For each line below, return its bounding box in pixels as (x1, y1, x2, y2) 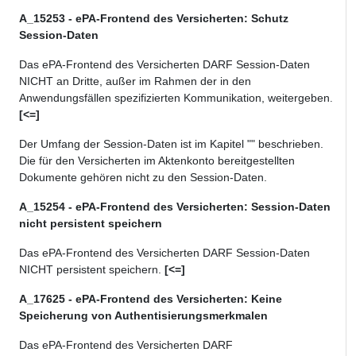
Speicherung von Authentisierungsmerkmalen (19, 309, 268, 323)
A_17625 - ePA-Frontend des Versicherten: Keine (19, 292, 282, 306)
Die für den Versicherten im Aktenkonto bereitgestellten (19, 154, 295, 168)
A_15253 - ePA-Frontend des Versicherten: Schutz (19, 12, 288, 25)
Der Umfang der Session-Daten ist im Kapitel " (19, 137, 251, 151)
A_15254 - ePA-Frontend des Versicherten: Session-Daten (19, 200, 331, 214)
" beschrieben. (251, 137, 323, 151)
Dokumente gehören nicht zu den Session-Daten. (19, 171, 267, 184)
